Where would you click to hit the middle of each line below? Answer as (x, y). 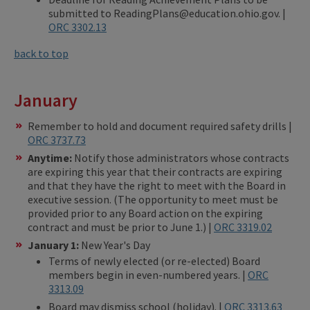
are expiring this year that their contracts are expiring (155, 171)
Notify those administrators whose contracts (182, 157)
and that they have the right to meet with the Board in (157, 185)
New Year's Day (116, 245)
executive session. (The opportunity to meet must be (153, 199)
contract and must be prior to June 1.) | (121, 227)
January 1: (54, 245)
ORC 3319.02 (243, 227)
